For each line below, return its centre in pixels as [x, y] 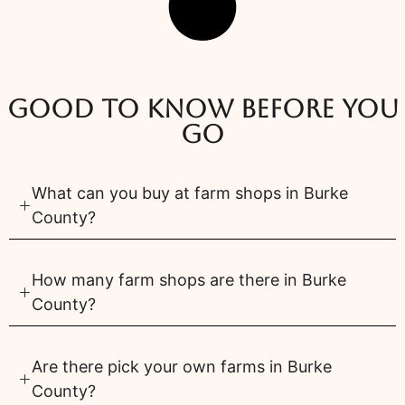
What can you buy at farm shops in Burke [190, 193]
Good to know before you [202, 109]
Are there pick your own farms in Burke [182, 367]
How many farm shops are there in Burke [189, 280]
